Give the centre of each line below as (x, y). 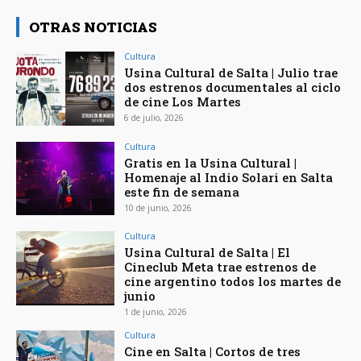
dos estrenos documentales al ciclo (233, 87)
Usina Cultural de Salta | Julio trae (231, 72)
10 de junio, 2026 (158, 207)
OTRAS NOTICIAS (93, 27)
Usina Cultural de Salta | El (207, 253)
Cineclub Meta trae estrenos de (220, 267)
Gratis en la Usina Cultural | (211, 162)
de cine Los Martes (183, 101)
